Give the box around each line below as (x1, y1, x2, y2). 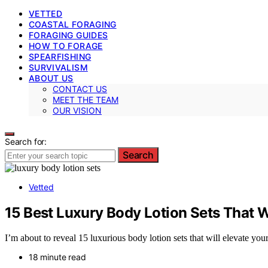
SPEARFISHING (29, 51, 92, 62)
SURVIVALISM (29, 62, 88, 72)
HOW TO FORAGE (29, 40, 103, 51)
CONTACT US (53, 83, 107, 94)
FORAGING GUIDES (29, 29, 108, 40)
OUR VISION (53, 105, 102, 115)
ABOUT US (29, 72, 74, 83)
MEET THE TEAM (53, 94, 118, 105)
